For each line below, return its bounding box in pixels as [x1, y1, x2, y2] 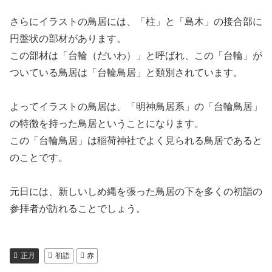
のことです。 [10, 152, 68, 163]
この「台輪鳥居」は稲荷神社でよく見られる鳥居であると [10, 135, 262, 146]
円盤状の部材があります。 [10, 33, 126, 44]
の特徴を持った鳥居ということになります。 [10, 118, 204, 129]
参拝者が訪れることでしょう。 [10, 203, 146, 214]
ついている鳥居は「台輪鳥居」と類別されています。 [10, 67, 243, 78]
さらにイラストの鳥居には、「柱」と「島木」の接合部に [10, 16, 262, 27]
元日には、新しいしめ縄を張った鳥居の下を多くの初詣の [10, 186, 262, 197]
